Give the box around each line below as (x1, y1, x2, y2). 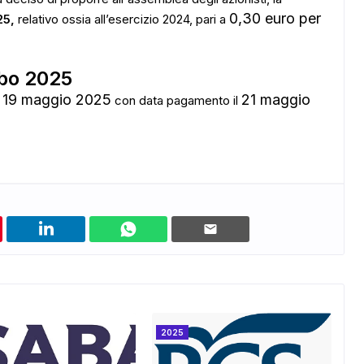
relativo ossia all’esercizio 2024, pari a (15, 11, 229, 27)
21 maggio (241, 91, 310, 108)
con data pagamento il (111, 93, 241, 108)
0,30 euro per (229, 10, 321, 27)
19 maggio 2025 (2, 91, 111, 108)
